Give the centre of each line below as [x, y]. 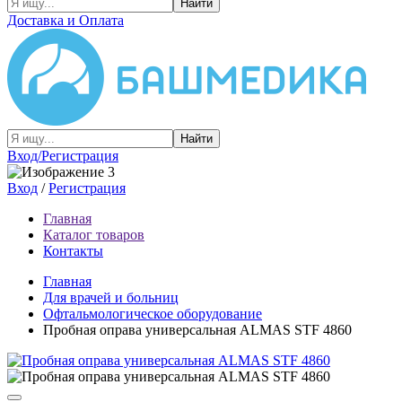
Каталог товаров [94, 235]
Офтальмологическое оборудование [153, 314]
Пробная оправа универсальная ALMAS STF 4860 [197, 330]
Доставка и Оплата [66, 20]
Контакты [73, 251]
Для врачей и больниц [111, 297]
